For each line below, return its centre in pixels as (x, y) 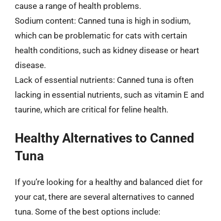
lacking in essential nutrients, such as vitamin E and (110, 94)
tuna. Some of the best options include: (88, 212)
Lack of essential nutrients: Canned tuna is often (104, 80)
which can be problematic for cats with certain (101, 35)
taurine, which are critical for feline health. (92, 109)
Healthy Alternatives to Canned (105, 138)
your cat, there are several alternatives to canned (105, 197)
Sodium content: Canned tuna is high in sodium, (103, 20)
